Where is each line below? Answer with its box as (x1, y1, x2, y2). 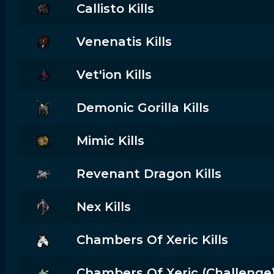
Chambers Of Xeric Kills (76, 232, 228, 247)
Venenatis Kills (76, 34, 172, 49)
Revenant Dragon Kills (76, 166, 221, 181)
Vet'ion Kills (76, 67, 152, 82)
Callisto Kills (76, 1, 154, 16)
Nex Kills (76, 199, 131, 214)
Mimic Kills (76, 133, 144, 148)
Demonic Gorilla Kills (76, 100, 209, 115)
